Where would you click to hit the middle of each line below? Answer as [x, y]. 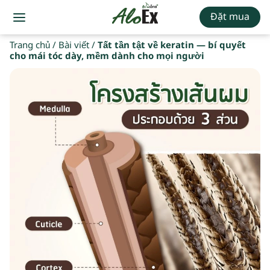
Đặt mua [230, 17]
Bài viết [74, 46]
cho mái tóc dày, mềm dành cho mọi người [107, 56]
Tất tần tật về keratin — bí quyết [172, 46]
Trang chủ [30, 46]
